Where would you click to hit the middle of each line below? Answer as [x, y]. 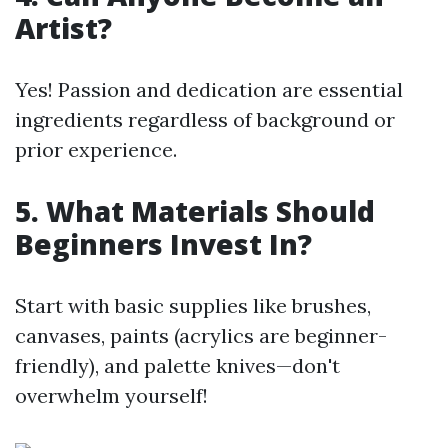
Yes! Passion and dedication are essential [209, 89]
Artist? [63, 28]
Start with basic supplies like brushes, [193, 305]
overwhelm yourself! [111, 395]
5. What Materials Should [195, 211]
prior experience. [96, 149]
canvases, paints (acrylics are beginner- [201, 335]
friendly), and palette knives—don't [177, 365]
